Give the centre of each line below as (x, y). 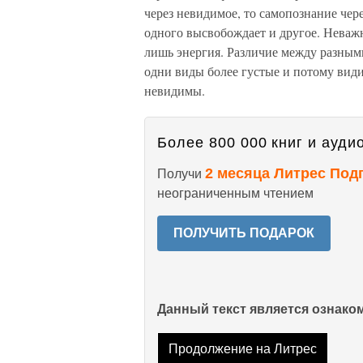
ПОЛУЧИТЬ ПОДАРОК (244, 233)
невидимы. (175, 90)
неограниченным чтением (235, 193)
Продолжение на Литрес (242, 349)
